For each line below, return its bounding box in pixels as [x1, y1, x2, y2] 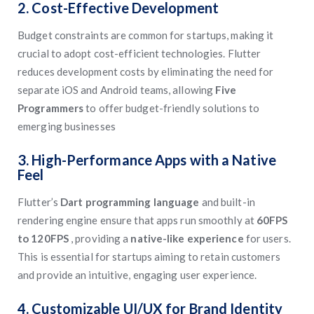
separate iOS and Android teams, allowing [18, 83, 216, 96]
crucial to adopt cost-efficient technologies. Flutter [18, 47, 261, 60]
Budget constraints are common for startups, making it [18, 29, 274, 41]
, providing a [71, 232, 131, 245]
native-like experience [130, 232, 244, 245]
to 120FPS [18, 232, 71, 245]
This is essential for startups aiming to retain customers [18, 250, 280, 263]
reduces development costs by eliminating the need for [18, 65, 274, 78]
